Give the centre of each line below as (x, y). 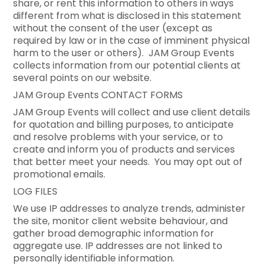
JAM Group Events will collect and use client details (132, 113)
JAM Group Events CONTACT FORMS (98, 96)
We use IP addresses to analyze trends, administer (130, 209)
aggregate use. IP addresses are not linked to (118, 247)
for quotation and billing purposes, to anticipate (124, 125)
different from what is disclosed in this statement (127, 17)
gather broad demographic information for (114, 234)
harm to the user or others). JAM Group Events (124, 54)
